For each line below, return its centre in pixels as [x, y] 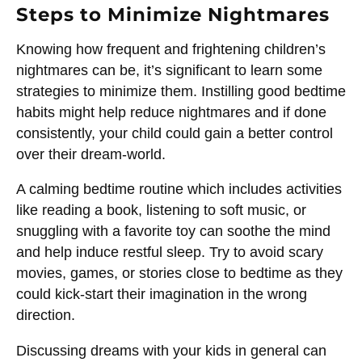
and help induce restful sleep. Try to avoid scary [170, 253]
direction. [46, 316]
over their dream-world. [91, 154]
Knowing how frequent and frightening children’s [171, 49]
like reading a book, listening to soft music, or [161, 210]
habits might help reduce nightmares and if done [171, 112]
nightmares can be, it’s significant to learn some [169, 70]
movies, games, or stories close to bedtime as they [179, 274]
